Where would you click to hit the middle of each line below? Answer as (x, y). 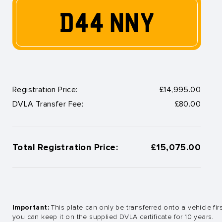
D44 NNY (107, 23)
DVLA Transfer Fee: (48, 104)
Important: (31, 207)
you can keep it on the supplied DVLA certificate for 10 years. (113, 217)
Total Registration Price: (65, 147)
